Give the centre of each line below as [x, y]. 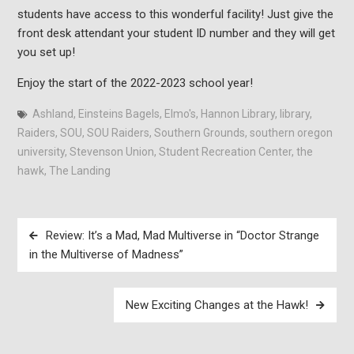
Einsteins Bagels [119, 114]
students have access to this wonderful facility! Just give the [175, 15]
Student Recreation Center [225, 152]
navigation [54, 252]
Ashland [53, 114]
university [41, 152]
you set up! [46, 53]
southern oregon [291, 133]
